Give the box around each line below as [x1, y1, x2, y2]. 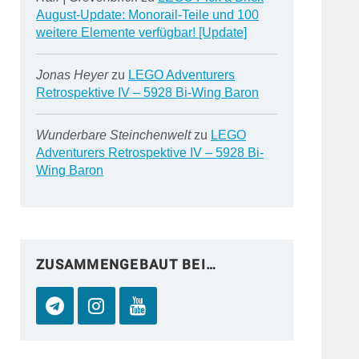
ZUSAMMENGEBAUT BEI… [35, 256, 217, 272]
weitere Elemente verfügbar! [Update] [35, 26, 247, 39]
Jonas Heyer [35, 68, 108, 82]
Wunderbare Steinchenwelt [35, 128, 191, 142]
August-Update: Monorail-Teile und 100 [35, 8, 259, 22]
